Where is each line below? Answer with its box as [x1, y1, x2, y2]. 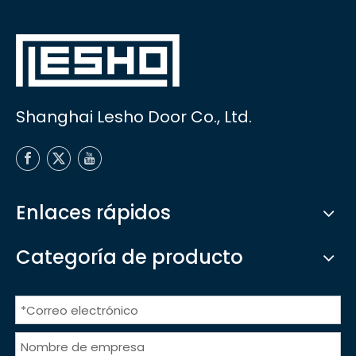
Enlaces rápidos [16, 199, 171, 226]
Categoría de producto [16, 244, 243, 271]
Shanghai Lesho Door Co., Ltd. [16, 106, 252, 129]
